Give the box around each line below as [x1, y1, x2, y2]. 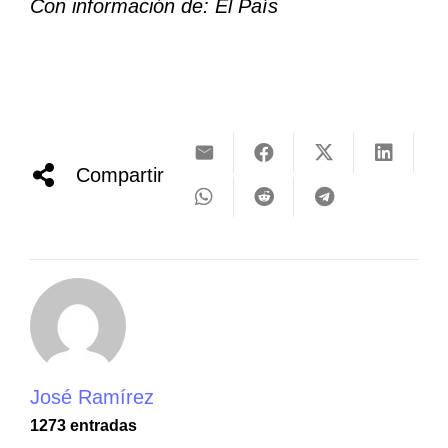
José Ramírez [30, 386, 154, 409]
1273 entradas [30, 417, 137, 435]
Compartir [76, 164, 165, 187]
